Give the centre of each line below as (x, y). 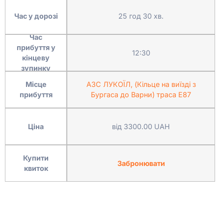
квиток (36, 168)
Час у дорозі (36, 16)
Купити (36, 158)
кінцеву (36, 58)
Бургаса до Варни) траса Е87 (141, 95)
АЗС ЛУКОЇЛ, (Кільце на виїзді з (141, 84)
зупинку (36, 68)
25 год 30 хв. (141, 16)
